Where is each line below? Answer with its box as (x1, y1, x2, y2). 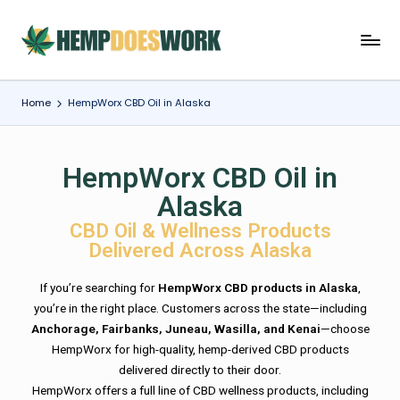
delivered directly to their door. (119, 362, 281, 378)
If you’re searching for (39, 280, 158, 296)
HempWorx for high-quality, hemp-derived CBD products (51, 342, 349, 357)
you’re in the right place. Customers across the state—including (33, 301, 367, 316)
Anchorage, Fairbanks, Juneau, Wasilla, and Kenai (30, 321, 321, 337)
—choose (320, 321, 370, 337)
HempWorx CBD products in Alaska (157, 280, 358, 296)
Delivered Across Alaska (88, 238, 312, 262)
